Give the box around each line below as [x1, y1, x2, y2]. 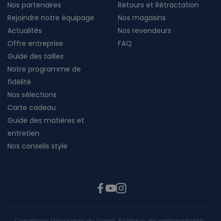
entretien [7, 128, 39, 139]
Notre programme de [7, 64, 81, 74]
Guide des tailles [7, 51, 64, 62]
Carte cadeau [7, 103, 56, 113]
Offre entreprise [7, 38, 63, 49]
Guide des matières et [7, 115, 84, 126]
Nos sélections [7, 90, 57, 100]
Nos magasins [118, 13, 166, 23]
